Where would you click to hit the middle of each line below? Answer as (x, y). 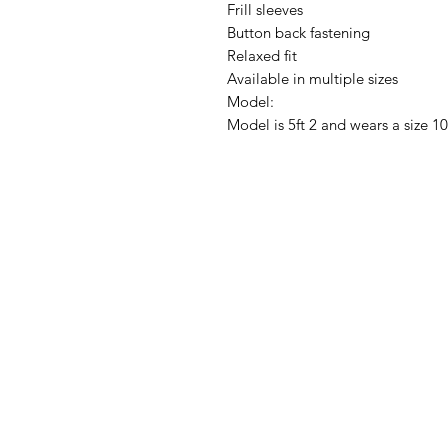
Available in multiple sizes (312, 78)
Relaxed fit (262, 55)
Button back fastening (298, 32)
